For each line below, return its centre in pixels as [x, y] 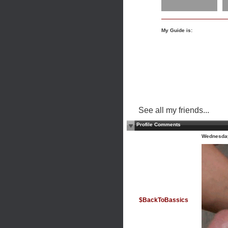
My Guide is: [177, 30]
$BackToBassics [164, 200]
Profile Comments [159, 124]
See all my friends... [174, 110]
